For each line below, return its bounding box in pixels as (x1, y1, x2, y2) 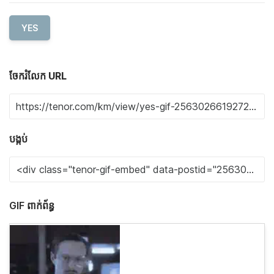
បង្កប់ (9, 133, 28, 146)
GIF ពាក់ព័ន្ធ (9, 199, 54, 212)
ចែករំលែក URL (9, 70, 67, 83)
